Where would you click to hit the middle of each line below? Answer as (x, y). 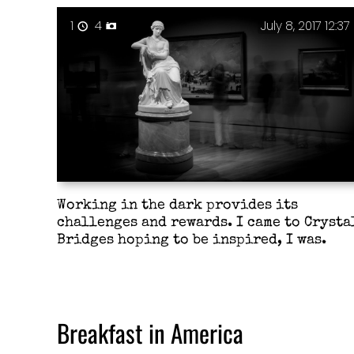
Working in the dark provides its (177, 205)
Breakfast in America (150, 333)
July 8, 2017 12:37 (306, 25)
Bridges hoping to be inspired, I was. (191, 240)
